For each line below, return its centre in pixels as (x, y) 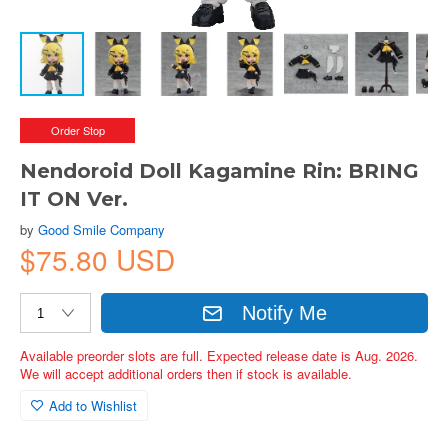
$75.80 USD (97, 259)
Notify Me (285, 312)
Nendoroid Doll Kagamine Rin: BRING (219, 171)
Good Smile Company (101, 229)
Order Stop (77, 130)
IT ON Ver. (74, 199)
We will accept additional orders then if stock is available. (186, 373)
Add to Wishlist (93, 405)
